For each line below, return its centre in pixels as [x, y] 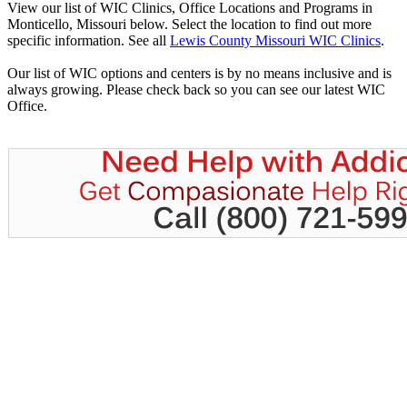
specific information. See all [89, 41]
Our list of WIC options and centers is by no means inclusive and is [199, 74]
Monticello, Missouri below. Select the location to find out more [189, 25]
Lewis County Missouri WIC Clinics [275, 41]
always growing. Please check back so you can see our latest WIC [196, 90]
